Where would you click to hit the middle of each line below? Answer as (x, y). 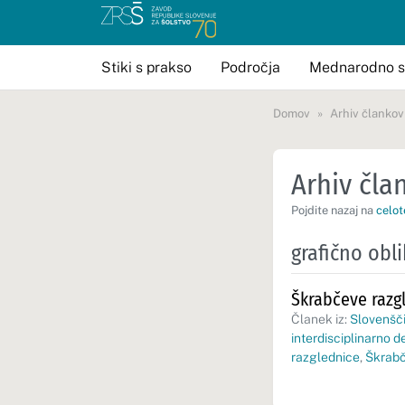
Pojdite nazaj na (334, 210)
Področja (250, 67)
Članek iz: (320, 319)
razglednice (325, 357)
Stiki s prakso (146, 67)
